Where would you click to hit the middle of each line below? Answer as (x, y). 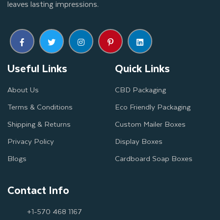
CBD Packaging (140, 90)
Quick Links (142, 68)
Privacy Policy (31, 141)
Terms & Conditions (40, 107)
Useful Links (37, 68)
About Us (23, 90)
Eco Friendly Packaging (153, 107)
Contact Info (38, 190)
